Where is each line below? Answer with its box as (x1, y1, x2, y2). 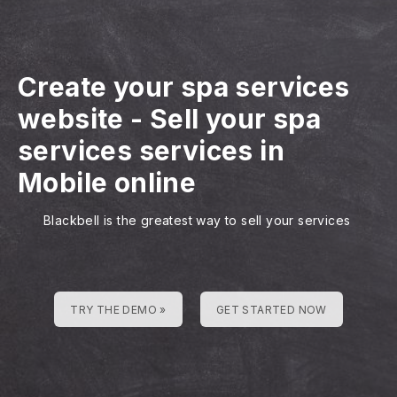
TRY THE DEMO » (70, 303, 167, 316)
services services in (18, 135, 284, 167)
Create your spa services (18, 71, 350, 103)
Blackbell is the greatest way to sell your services (43, 213, 351, 228)
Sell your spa (150, 103, 322, 135)
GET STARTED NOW (215, 303, 327, 316)
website (18, 103, 124, 135)
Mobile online (18, 167, 197, 198)
